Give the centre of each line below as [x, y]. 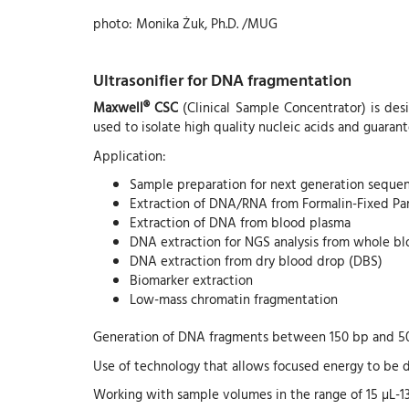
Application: [130, 155]
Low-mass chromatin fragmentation [234, 299]
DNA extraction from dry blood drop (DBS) [256, 261]
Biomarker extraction [191, 280]
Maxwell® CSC [136, 108]
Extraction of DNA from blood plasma [240, 223]
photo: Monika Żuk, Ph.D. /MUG [185, 23]
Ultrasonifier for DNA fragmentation [222, 79]
